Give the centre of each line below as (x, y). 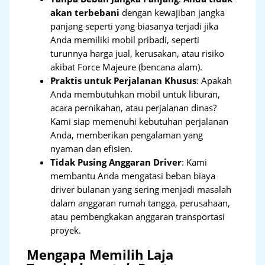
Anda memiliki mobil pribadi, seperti (125, 39)
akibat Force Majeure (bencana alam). (127, 67)
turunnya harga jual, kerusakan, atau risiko (138, 53)
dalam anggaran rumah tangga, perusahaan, (140, 203)
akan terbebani (85, 12)
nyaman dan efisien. (92, 148)
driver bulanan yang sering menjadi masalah (141, 189)
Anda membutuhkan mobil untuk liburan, (135, 94)
